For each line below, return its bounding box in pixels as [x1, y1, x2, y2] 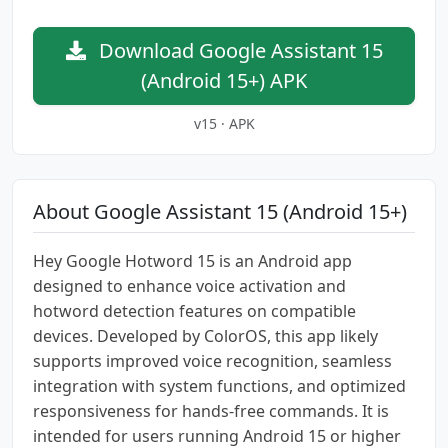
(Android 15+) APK [141, 66, 307, 94]
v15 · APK [193, 113, 255, 133]
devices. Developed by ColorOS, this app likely [33, 324, 378, 347]
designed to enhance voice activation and [33, 274, 346, 297]
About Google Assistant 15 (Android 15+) [33, 197, 407, 225]
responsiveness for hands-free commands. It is [33, 399, 389, 422]
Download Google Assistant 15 [93, 36, 383, 64]
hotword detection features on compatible [33, 299, 356, 322]
